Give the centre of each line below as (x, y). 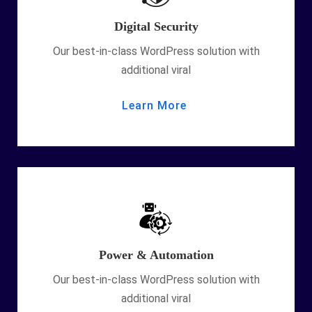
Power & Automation (156, 255)
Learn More (154, 106)
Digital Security (156, 26)
